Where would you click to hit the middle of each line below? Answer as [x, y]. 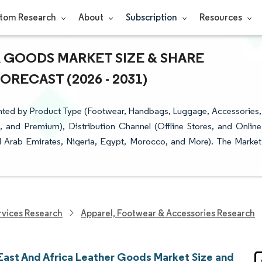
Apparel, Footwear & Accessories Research [168, 213]
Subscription [152, 17]
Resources [221, 17]
